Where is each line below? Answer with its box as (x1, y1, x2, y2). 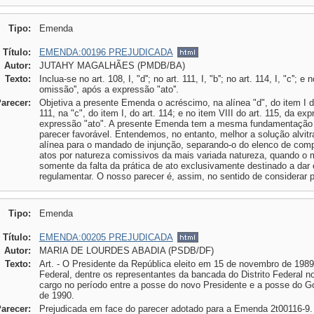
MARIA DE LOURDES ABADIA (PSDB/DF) (39, 245, 214, 256)
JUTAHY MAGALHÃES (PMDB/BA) (39, 60, 185, 71)
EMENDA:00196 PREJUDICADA (39, 47, 173, 57)
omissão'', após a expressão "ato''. (39, 84, 179, 95)
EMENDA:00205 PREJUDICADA (39, 232, 173, 243)
